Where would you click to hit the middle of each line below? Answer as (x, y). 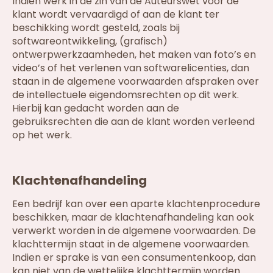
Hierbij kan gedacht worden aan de (96, 108)
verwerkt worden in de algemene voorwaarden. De (134, 230)
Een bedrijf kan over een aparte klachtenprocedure (136, 204)
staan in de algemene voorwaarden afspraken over (136, 82)
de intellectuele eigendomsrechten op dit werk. (126, 95)
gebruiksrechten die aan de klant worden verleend (133, 122)
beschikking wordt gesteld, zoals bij (96, 28)
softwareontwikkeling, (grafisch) (90, 41)
